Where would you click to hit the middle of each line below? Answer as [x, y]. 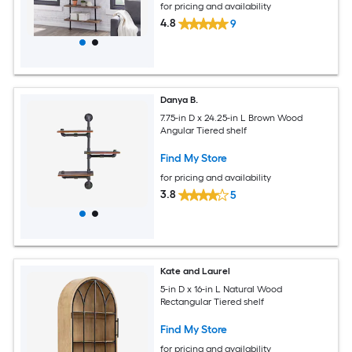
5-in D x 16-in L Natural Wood [222, 289]
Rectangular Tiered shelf [213, 301]
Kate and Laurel [196, 271]
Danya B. [180, 99]
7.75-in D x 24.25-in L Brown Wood [232, 117]
